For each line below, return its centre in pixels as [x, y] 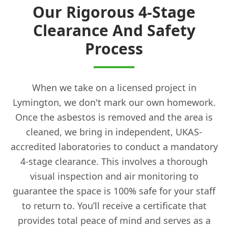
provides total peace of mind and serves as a [114, 220]
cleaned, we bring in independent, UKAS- [114, 132]
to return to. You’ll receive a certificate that [114, 205]
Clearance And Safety [114, 30]
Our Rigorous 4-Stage [114, 12]
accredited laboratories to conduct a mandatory [114, 146]
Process [114, 48]
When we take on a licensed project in [114, 87]
